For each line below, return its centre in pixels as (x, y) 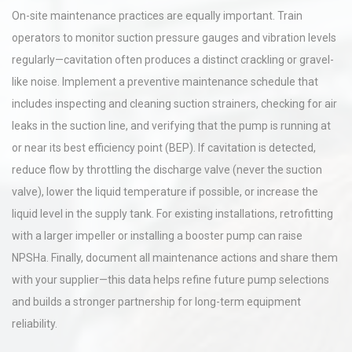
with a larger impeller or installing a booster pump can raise (157, 236)
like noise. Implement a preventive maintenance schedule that (165, 82)
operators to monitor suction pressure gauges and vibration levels (174, 38)
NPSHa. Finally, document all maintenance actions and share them (175, 258)
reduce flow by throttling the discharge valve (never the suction (167, 170)
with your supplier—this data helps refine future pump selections (170, 280)
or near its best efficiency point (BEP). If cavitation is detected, (164, 148)
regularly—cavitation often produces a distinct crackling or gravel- (173, 60)
